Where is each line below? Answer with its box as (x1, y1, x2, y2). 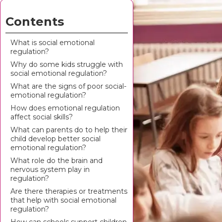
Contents (5, 14, 64, 29)
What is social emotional (10, 38, 95, 47)
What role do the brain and (10, 156, 103, 165)
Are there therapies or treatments (10, 187, 127, 196)
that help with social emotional (10, 196, 116, 205)
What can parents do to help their (10, 125, 127, 134)
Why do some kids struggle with (10, 60, 123, 69)
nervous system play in (10, 165, 90, 174)
